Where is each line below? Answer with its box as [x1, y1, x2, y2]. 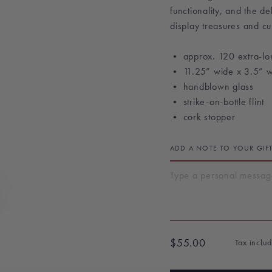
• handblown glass [170, 80, 254, 93]
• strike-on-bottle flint [170, 95, 264, 108]
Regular [170, 243, 202, 257]
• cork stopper [170, 110, 236, 123]
